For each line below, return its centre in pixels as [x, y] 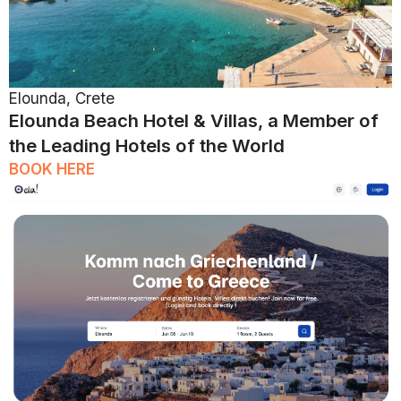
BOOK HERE [52, 169]
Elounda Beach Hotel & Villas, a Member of [194, 121]
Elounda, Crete [62, 98]
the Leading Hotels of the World [147, 146]
